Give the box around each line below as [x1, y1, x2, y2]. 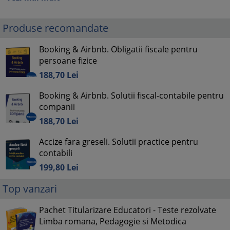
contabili [39, 147, 72, 159]
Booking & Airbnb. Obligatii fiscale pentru [39, 44, 198, 55]
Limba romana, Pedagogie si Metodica [39, 216, 186, 227]
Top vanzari [3, 182, 57, 196]
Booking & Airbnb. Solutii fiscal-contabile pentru [39, 90, 224, 101]
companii [39, 101, 75, 112]
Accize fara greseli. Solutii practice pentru [39, 136, 198, 147]
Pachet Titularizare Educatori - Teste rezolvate [39, 204, 216, 216]
